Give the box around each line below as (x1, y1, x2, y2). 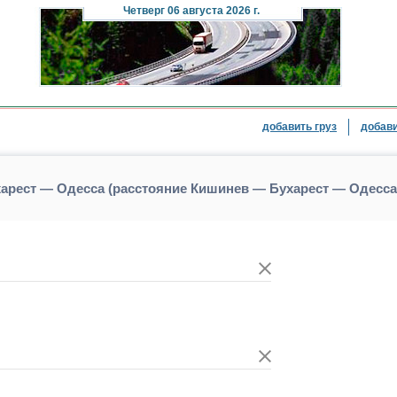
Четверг (123, 4, 165, 17)
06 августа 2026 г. (165, 4, 260, 17)
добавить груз (262, 121, 337, 133)
